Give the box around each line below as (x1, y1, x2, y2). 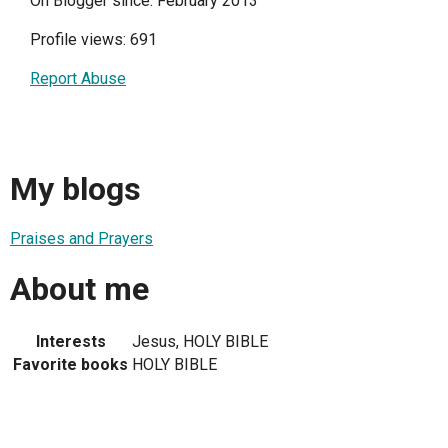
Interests (35, 332, 106, 352)
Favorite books (13, 355, 128, 375)
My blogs (10, 169, 141, 208)
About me (10, 269, 149, 308)
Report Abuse (30, 69, 126, 89)
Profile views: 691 (30, 30, 157, 50)
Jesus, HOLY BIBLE (132, 332, 268, 352)
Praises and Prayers (10, 229, 153, 249)
